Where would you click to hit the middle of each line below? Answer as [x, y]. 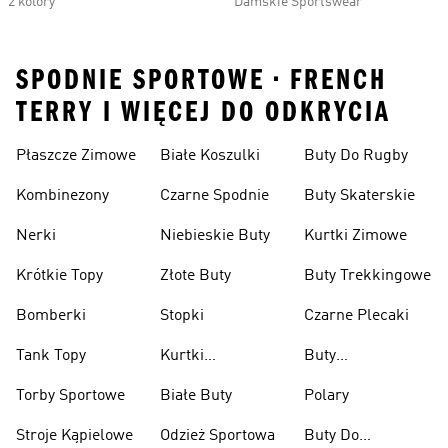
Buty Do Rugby [356, 156]
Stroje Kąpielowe [74, 436]
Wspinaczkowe [355, 380]
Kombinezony [62, 196]
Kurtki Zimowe [355, 236]
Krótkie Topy [59, 276]
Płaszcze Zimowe [76, 156]
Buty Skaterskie [359, 196]
